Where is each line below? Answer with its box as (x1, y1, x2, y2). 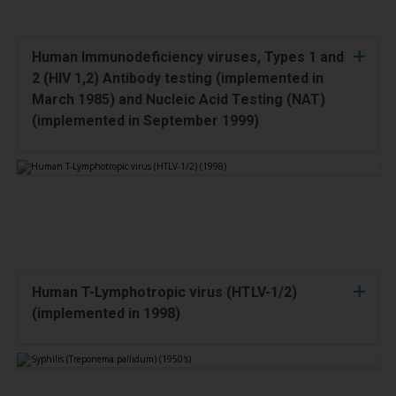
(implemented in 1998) (32, 305, 180, 322)
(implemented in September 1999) (32, 112, 259, 129)
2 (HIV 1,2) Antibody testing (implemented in (32, 70, 324, 87)
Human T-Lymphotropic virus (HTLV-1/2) (32, 284, 297, 301)
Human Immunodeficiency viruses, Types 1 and (32, 49, 344, 65)
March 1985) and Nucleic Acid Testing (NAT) (32, 91, 325, 108)
